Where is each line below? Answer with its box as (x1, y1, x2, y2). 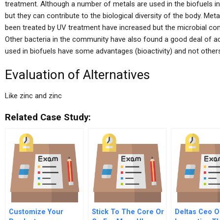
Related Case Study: (5, 112, 91, 123)
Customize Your (9, 208, 63, 216)
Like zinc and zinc (5, 91, 62, 100)
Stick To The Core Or (92, 208, 164, 216)
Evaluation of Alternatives (5, 67, 150, 82)
